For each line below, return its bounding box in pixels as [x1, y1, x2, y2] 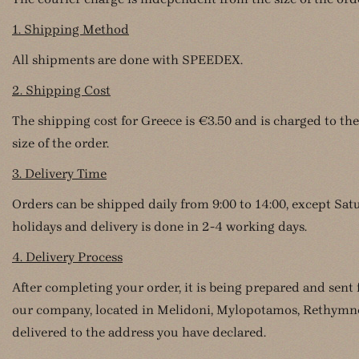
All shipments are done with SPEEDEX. [12, 52, 243, 67]
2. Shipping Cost [12, 83, 111, 98]
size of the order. [12, 135, 109, 151]
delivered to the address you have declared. [12, 325, 266, 340]
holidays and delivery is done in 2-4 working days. [12, 219, 307, 234]
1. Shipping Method [12, 22, 129, 37]
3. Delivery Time [12, 166, 107, 181]
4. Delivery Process [12, 249, 123, 264]
